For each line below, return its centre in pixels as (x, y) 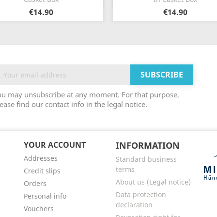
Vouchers (39, 209)
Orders (35, 184)
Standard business (146, 159)
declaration (134, 205)
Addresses (40, 158)
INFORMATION (147, 146)
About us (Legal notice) (153, 182)
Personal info (45, 196)
